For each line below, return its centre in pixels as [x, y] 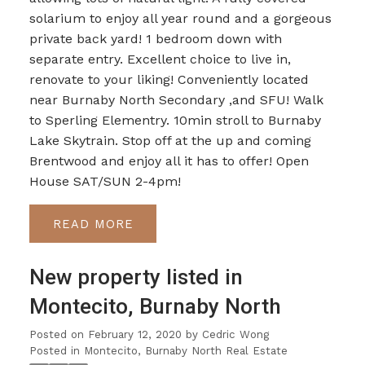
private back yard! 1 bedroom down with [155, 39]
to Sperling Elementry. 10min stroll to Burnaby [175, 121]
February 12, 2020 [134, 335]
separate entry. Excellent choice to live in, [160, 59]
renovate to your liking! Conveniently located [169, 80]
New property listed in [136, 277]
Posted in [54, 351]
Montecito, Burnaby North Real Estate [185, 351]
